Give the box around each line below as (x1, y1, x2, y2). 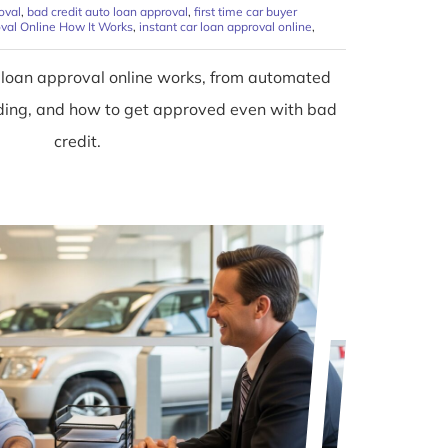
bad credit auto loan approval (27, 4, 188, 20)
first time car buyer (194, 4, 297, 20)
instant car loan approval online (139, 19, 312, 35)
